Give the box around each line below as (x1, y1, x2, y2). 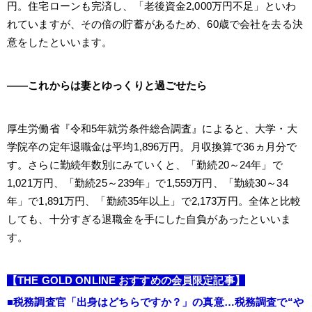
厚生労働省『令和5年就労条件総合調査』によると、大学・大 (7, 122, 297, 134)
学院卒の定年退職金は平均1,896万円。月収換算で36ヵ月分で (7, 140, 297, 153)
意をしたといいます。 (7, 36, 113, 48)
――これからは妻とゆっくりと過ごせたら (7, 79, 208, 91)
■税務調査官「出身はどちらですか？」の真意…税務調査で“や (7, 295, 304, 308)
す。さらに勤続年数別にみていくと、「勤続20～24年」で (7, 158, 283, 171)
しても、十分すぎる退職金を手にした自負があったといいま (7, 212, 292, 225)
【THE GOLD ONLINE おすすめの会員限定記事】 (7, 274, 245, 286)
